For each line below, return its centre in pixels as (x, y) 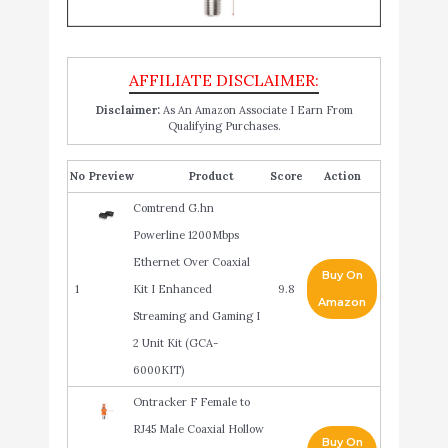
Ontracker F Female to (191, 401)
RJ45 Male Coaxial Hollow (198, 428)
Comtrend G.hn (173, 207)
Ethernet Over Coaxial (191, 261)
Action (342, 175)
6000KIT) (158, 369)
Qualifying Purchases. (224, 125)
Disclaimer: (127, 109)
